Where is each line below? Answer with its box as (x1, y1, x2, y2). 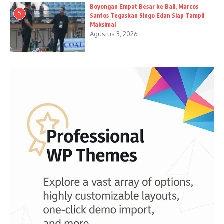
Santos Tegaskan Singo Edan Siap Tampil (90, 12, 204, 19)
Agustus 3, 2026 (90, 30, 138, 38)
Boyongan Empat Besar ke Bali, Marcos (90, 3, 198, 10)
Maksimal (90, 21, 116, 28)
